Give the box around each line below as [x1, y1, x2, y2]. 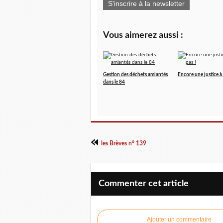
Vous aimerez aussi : [103, 31, 183, 40]
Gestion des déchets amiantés [103, 72, 168, 77]
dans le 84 [103, 80, 125, 85]
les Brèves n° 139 [101, 140, 146, 146]
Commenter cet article [99, 179, 189, 188]
